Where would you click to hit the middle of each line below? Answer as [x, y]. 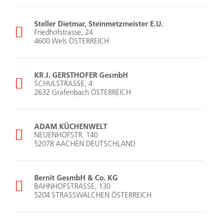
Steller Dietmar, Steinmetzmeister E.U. [99, 24]
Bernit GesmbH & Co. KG [76, 178]
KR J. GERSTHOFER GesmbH [81, 75]
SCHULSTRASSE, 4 [63, 84]
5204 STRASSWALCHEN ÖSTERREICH [93, 195]
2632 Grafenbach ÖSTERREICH [83, 92]
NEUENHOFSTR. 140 [66, 135]
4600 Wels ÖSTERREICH [72, 41]
